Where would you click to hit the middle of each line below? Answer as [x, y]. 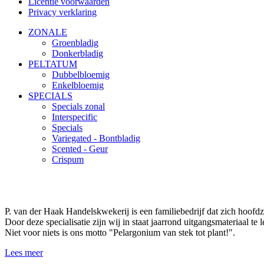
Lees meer [24, 253]
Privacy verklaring [62, 12]
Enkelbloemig [78, 85]
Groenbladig [75, 43]
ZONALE [48, 32]
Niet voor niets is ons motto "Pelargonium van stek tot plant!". [120, 233]
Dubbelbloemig [81, 75]
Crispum [68, 160]
